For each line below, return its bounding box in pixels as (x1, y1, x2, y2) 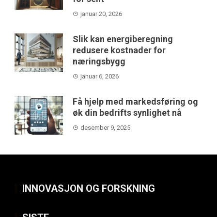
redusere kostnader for (73, 45, 166, 55)
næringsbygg (73, 56, 125, 66)
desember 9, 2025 (80, 124, 130, 131)
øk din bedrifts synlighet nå (73, 107, 182, 118)
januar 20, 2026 (80, 10, 122, 17)
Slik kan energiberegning (73, 33, 173, 44)
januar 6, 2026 (80, 72, 119, 80)
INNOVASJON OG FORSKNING (22, 182, 155, 194)
